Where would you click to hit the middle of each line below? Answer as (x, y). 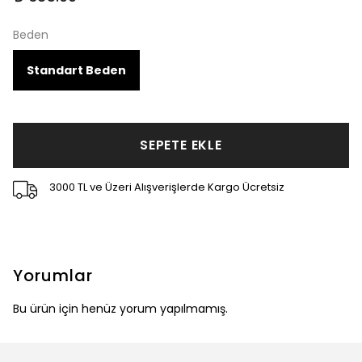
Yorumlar (53, 276)
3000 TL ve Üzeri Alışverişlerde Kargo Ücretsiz (166, 187)
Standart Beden (76, 70)
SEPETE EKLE (181, 145)
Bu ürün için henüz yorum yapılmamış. (120, 309)
